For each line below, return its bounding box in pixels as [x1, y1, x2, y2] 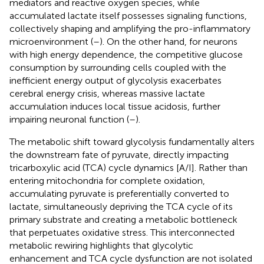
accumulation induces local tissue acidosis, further [9, 100, 220, 112]
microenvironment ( [9, 35, 93, 47]
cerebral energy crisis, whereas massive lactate [9, 87, 205, 99]
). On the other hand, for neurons [100, 35, 237, 47]
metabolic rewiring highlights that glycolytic [9, 239, 193, 251]
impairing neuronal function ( [9, 113, 129, 125]
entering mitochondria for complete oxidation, [9, 174, 205, 186]
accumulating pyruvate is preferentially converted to [9, 187, 229, 199]
